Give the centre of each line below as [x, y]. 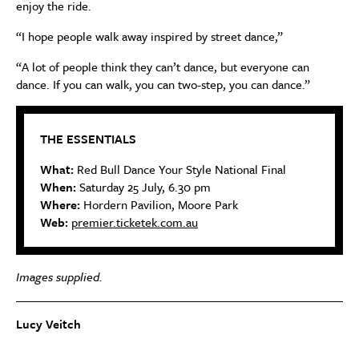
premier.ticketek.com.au [135, 222]
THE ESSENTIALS [88, 138]
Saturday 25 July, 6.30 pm [143, 186]
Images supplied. [59, 276]
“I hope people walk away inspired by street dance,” [149, 36]
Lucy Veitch [48, 323]
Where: [60, 204]
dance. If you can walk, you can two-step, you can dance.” [163, 84]
